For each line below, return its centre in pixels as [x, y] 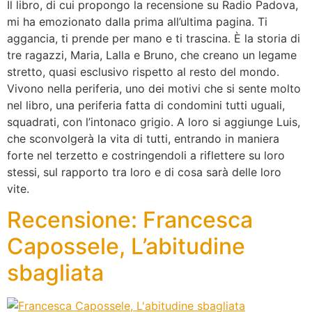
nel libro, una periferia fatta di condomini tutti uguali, [146, 105]
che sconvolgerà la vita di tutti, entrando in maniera [143, 139]
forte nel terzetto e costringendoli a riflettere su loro [146, 155]
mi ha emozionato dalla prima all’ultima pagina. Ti [137, 22]
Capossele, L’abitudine [126, 247]
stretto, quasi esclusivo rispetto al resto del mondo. [143, 72]
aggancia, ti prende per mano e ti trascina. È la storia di [154, 38]
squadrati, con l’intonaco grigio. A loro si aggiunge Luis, [154, 122]
